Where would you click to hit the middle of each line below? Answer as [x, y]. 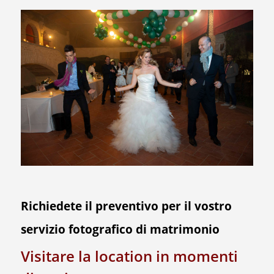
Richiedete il [58, 206]
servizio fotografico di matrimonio [120, 229]
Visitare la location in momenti [129, 256]
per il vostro [195, 206]
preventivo [127, 206]
